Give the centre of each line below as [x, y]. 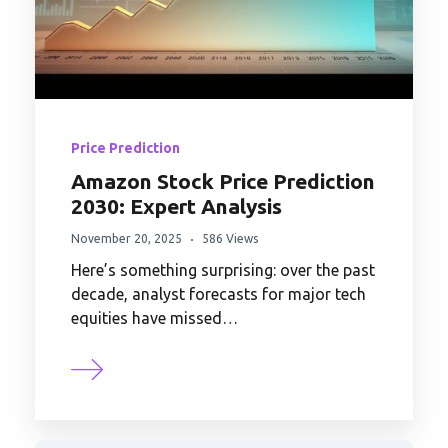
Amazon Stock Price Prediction [223, 181]
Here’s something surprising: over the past [223, 270]
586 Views [230, 239]
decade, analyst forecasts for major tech [218, 294]
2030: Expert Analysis [176, 206]
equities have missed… [154, 318]
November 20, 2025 [126, 239]
